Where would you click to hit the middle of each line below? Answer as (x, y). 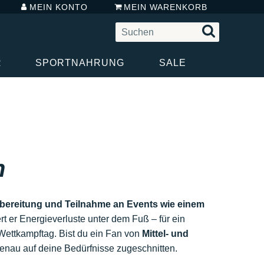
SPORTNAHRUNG (80, 62)
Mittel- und (165, 233)
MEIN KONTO (59, 7)
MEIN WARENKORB (165, 7)
